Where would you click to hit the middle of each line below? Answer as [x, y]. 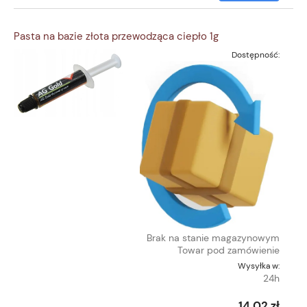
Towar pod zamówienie [229, 250]
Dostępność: [256, 54]
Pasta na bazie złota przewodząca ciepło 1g [116, 36]
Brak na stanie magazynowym [213, 237]
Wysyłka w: [259, 266]
